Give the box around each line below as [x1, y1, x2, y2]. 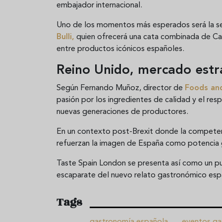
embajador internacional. [56, 1, 142, 9]
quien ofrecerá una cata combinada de [74, 33, 213, 41]
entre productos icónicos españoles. [56, 45, 184, 53]
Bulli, [56, 33, 74, 41]
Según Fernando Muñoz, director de [56, 84, 185, 92]
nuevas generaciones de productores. [56, 108, 188, 116]
